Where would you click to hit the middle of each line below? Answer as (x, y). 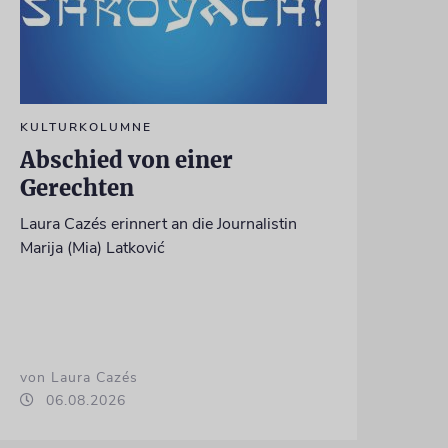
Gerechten (76, 188)
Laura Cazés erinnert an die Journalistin (158, 224)
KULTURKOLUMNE (85, 127)
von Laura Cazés (78, 378)
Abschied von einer (126, 160)
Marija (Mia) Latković (92, 248)
